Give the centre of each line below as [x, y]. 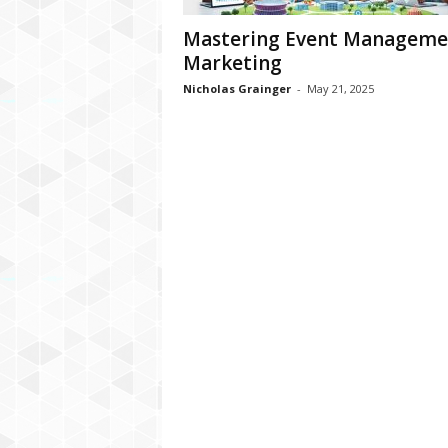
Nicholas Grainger [236, 88]
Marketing [232, 63]
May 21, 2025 [340, 88]
